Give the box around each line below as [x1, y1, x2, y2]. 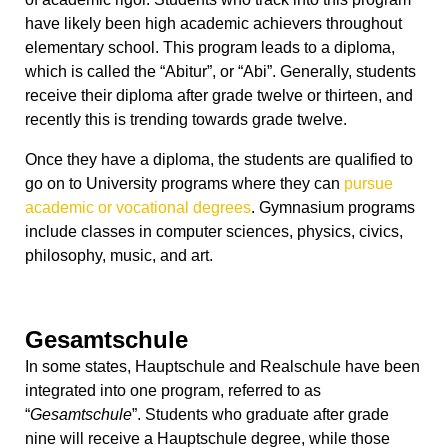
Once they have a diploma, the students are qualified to [25, 151, 413, 169]
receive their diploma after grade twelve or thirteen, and [25, 87, 413, 105]
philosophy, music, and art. [25, 247, 213, 265]
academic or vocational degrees [25, 199, 251, 217]
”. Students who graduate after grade [132, 406, 389, 424]
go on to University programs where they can [25, 175, 344, 193]
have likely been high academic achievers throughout [25, 15, 402, 33]
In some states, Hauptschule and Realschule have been [25, 358, 420, 376]
